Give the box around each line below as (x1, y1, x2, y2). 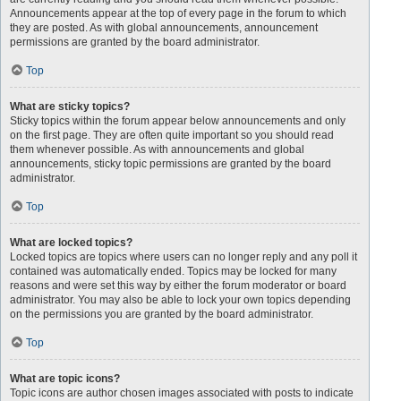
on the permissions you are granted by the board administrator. (10, 308, 313, 320)
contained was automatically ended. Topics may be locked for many (10, 265, 337, 277)
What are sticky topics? (10, 100, 130, 113)
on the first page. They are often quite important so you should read (10, 129, 334, 141)
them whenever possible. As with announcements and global (10, 143, 304, 156)
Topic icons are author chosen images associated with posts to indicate (10, 387, 354, 399)
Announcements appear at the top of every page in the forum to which (10, 7, 346, 20)
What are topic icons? (10, 372, 120, 385)
